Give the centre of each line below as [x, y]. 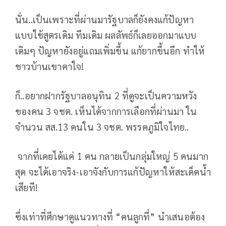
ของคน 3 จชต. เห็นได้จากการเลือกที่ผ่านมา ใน [106, 111]
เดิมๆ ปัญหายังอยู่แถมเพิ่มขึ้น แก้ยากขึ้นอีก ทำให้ [110, 50]
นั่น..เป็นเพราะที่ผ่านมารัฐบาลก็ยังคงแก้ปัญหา [105, 19]
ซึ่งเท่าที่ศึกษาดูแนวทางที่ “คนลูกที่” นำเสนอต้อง [110, 216]
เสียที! [26, 187]
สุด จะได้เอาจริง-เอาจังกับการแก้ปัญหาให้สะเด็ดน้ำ [113, 171]
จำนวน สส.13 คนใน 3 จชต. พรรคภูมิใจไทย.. [102, 126]
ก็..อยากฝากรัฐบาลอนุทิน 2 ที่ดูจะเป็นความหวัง [106, 95]
